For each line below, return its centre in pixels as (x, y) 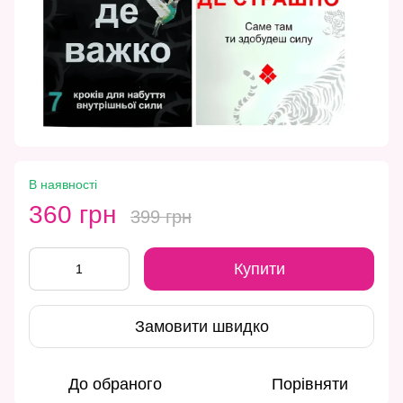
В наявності (63, 185)
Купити (259, 269)
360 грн (72, 215)
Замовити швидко (201, 326)
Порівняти (309, 385)
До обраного (115, 385)
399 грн (161, 217)
